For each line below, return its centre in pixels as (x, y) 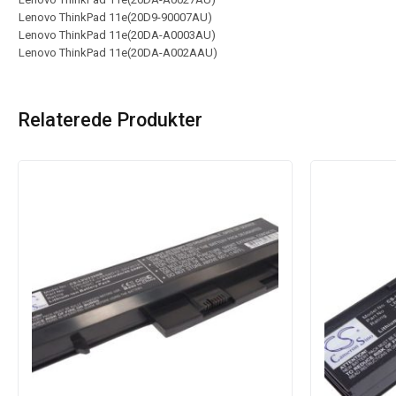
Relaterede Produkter (110, 120)
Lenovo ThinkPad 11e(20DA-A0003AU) (117, 35)
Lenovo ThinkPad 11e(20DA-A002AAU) (118, 53)
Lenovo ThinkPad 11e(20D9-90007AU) (115, 17)
